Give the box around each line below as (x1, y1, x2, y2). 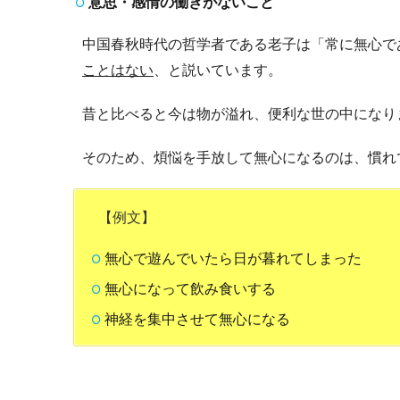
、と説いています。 (154, 62, 282, 78)
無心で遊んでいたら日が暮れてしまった (104, 250, 362, 266)
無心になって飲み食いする (104, 280, 276, 296)
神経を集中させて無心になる (104, 311, 290, 327)
